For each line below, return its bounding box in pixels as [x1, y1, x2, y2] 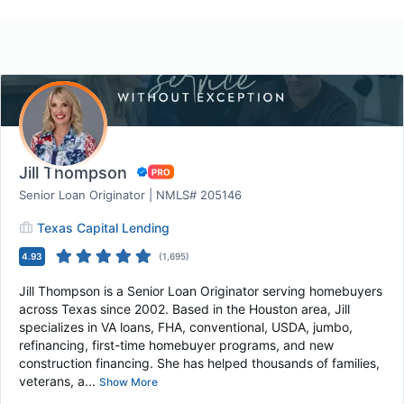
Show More [99, 375, 158, 389]
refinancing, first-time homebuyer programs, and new [19, 337, 334, 353]
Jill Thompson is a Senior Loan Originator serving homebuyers [19, 283, 382, 298]
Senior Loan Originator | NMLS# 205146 [19, 188, 242, 202]
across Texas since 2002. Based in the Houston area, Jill [19, 301, 350, 317]
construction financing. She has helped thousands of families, [19, 355, 380, 371]
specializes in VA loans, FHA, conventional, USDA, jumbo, [19, 319, 353, 335]
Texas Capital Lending [37, 220, 170, 235]
